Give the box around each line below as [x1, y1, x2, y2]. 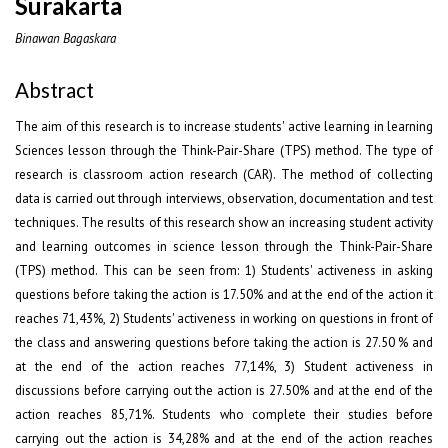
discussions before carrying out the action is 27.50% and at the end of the [15, 382, 433, 400]
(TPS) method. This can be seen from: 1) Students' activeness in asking [15, 262, 433, 280]
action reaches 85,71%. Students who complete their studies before [15, 406, 433, 424]
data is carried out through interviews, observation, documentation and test [15, 190, 433, 208]
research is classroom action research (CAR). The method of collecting [15, 166, 433, 184]
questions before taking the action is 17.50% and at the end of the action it [15, 286, 433, 304]
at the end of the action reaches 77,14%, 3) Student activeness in [15, 358, 433, 376]
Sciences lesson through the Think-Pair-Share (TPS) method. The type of [15, 142, 433, 160]
